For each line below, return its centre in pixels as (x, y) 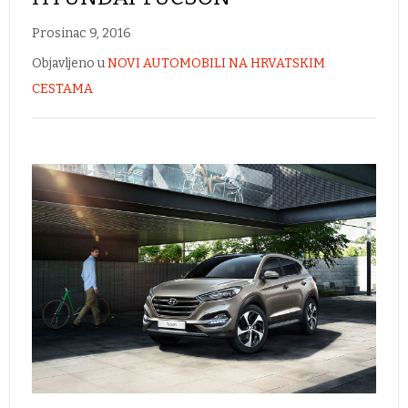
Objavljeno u (68, 63)
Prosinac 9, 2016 (82, 33)
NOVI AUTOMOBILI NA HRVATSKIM (216, 63)
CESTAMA (62, 89)
